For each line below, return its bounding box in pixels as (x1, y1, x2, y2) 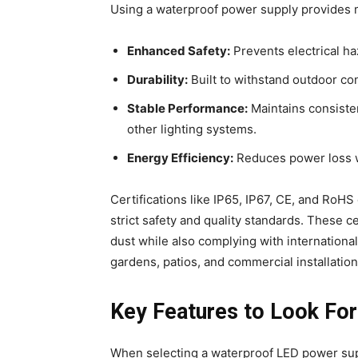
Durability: (127, 71, 188, 87)
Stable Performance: (127, 100, 248, 116)
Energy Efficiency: (127, 149, 233, 165)
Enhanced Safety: (127, 42, 230, 58)
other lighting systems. (127, 121, 257, 137)
